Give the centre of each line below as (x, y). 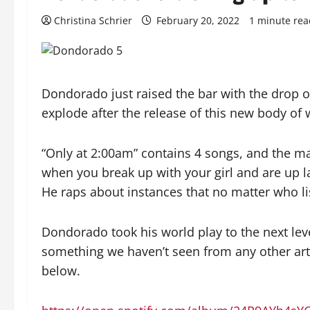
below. (61, 271)
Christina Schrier (93, 20)
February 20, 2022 (198, 20)
